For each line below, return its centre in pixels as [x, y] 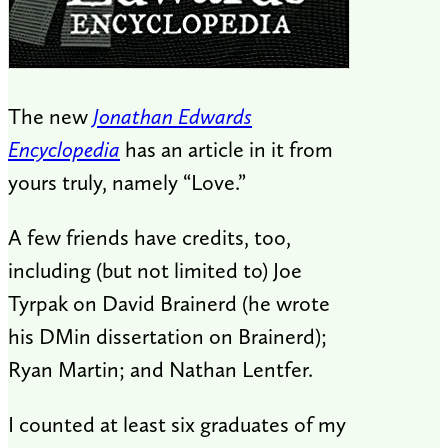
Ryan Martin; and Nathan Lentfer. [160, 369]
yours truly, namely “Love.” [127, 182]
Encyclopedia [64, 149]
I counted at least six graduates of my [177, 424]
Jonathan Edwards [172, 116]
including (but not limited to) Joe [155, 270]
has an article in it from [226, 149]
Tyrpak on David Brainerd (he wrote [169, 303]
